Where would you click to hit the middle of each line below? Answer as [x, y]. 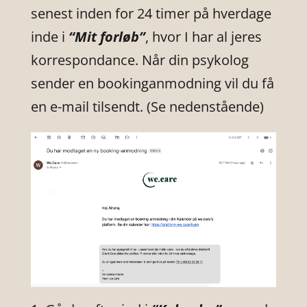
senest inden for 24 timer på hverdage [151, 13]
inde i [48, 36]
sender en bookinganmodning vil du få [152, 83]
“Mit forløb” [105, 36]
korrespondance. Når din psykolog [139, 60]
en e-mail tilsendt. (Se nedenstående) [147, 106]
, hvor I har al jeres [203, 36]
